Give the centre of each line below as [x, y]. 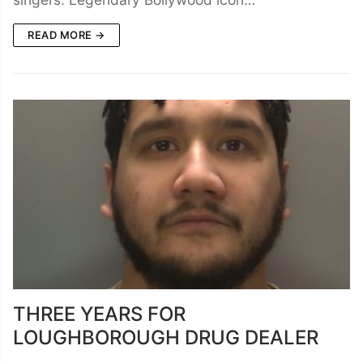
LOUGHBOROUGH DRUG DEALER [166, 337]
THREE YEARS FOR [99, 314]
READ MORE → [66, 34]
